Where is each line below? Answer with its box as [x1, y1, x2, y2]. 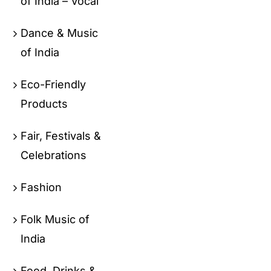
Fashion [21, 180, 62, 194]
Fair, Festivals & [21, 129, 102, 142]
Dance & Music [21, 26, 99, 39]
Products [21, 97, 68, 110]
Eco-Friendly [21, 77, 87, 91]
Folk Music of [21, 212, 90, 226]
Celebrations [21, 148, 87, 162]
